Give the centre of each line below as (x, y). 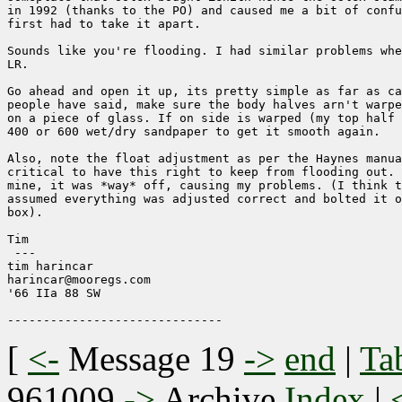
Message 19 (152, 359)
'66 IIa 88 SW (61, 293)
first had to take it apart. (104, 24)
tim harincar (50, 267)
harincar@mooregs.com (79, 280)
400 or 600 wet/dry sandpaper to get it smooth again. (194, 132)
